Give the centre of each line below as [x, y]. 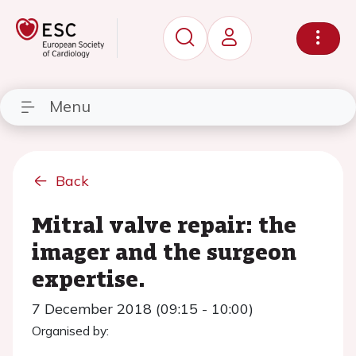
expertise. [89, 278]
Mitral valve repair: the [164, 224]
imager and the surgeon [164, 251]
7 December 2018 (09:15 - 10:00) [143, 309]
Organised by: [70, 331]
